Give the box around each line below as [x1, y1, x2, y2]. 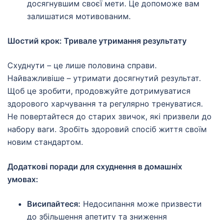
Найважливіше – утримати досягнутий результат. [7, 73, 201, 83]
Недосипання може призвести [81, 199, 202, 209]
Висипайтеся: [27, 199, 81, 209]
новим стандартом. [7, 137, 83, 147]
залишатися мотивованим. [27, 11, 131, 22]
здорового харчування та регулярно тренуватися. [7, 99, 203, 109]
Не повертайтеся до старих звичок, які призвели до [7, 111, 212, 122]
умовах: [7, 174, 38, 185]
